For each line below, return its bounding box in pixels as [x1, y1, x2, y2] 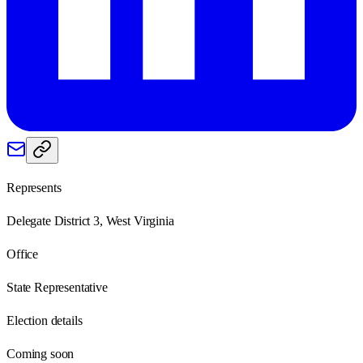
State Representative [6, 280, 108, 294]
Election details [6, 313, 83, 327]
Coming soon [6, 346, 75, 361]
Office [6, 246, 39, 261]
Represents [6, 180, 62, 194]
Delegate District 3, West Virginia [6, 213, 174, 228]
